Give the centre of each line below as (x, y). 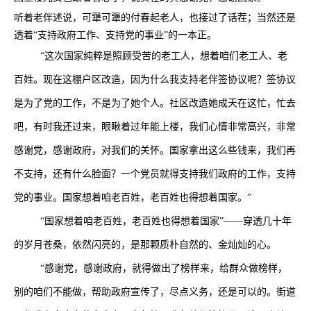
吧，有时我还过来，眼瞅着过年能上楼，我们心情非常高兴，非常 (155, 127)
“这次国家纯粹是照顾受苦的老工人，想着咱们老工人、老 (164, 56)
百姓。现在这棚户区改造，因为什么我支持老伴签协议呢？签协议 (155, 79)
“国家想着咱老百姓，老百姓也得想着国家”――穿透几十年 (166, 221)
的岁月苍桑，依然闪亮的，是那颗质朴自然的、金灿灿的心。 (145, 245)
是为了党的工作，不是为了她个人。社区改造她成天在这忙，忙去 (155, 103)
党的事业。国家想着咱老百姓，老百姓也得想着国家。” (133, 197)
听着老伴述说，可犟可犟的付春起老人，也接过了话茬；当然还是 (155, 18)
